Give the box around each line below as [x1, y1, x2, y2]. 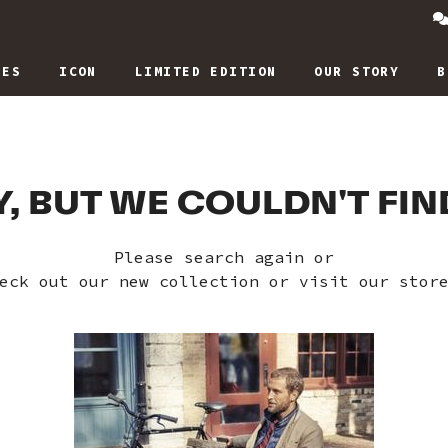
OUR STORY [314, 63, 400, 80]
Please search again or [114, 246, 334, 267]
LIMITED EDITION [134, 63, 277, 80]
